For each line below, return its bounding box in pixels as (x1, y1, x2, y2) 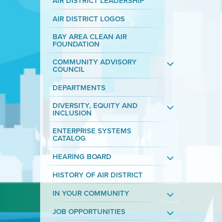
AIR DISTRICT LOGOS (52, 13, 125, 24)
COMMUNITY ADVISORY (52, 56, 137, 67)
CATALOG (52, 133, 86, 143)
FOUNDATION (52, 39, 100, 49)
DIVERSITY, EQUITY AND (52, 100, 138, 111)
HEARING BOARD (52, 151, 111, 162)
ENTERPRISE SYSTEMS (52, 125, 131, 136)
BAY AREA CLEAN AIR (52, 31, 127, 42)
